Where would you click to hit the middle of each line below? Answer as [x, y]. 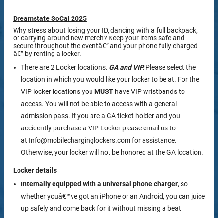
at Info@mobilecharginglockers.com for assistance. [99, 140]
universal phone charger [140, 184]
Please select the [170, 67]
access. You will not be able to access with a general [99, 103]
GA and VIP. [126, 67]
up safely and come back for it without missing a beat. [102, 208]
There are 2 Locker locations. [64, 67]
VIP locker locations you [57, 91]
